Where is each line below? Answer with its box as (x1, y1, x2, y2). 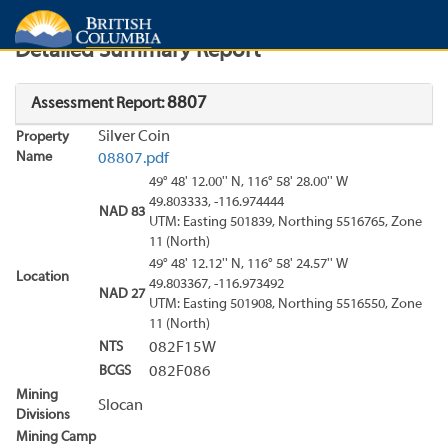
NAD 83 (99, 204, 145, 220)
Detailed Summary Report (15, 40, 261, 63)
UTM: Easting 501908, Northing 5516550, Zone (149, 296, 422, 312)
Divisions (16, 407, 70, 423)
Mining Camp (16, 429, 96, 445)
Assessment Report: (31, 95, 167, 112)
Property (16, 129, 69, 145)
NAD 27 (99, 286, 145, 302)
